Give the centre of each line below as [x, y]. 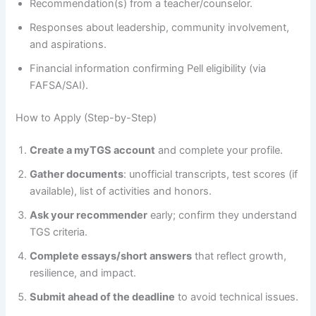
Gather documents [77, 174]
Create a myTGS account [93, 150]
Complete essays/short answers [111, 256]
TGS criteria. [59, 232]
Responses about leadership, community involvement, [160, 28]
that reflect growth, [239, 256]
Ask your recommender [89, 215]
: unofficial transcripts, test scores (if [211, 174]
